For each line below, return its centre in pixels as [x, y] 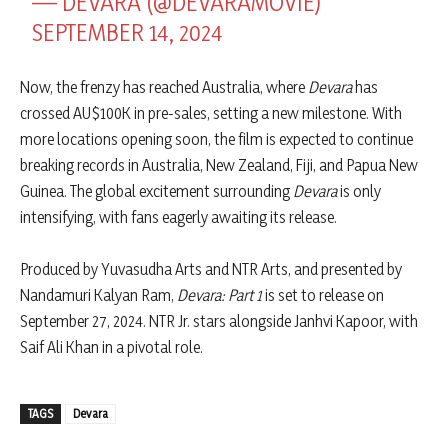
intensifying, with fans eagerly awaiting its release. [178, 217]
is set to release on [323, 295]
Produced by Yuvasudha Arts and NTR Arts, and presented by [211, 269]
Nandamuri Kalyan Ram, [98, 295]
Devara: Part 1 [219, 295]
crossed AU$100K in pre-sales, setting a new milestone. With [211, 113]
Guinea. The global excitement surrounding [156, 191]
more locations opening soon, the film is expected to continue [216, 139]
